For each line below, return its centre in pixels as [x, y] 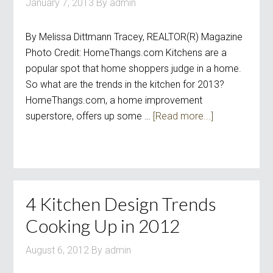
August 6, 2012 [58, 250]
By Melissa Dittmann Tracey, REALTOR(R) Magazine [134, 37]
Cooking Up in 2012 [103, 225]
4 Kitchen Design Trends [121, 204]
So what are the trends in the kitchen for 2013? [125, 84]
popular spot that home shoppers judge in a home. [134, 69]
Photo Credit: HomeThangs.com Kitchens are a [126, 53]
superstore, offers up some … [90, 116]
